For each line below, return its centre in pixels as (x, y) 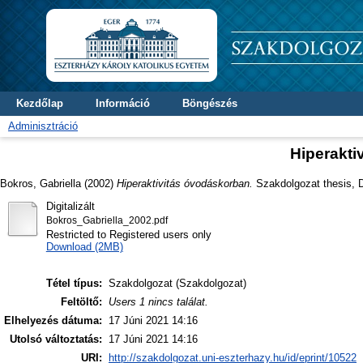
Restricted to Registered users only (128, 234)
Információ (123, 103)
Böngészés (210, 103)
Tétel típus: (74, 284)
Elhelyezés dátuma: (53, 321)
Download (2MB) (84, 246)
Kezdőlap (40, 103)
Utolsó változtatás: (56, 340)
